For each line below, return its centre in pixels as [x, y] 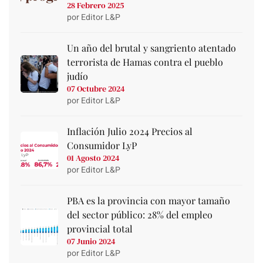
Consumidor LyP [102, 145]
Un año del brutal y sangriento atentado [151, 48]
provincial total [100, 228]
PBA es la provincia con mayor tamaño [148, 200]
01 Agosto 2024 [93, 158]
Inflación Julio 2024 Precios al [129, 131]
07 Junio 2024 [91, 241]
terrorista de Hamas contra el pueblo [145, 62]
